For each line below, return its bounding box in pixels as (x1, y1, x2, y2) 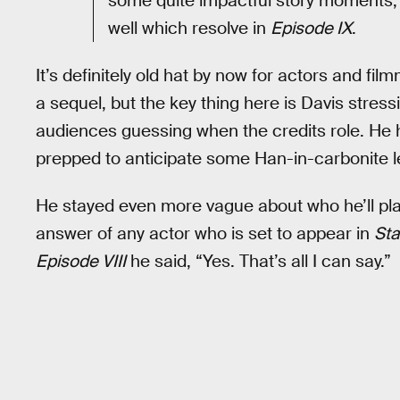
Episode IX (271, 17, 352, 40)
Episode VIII (36, 249, 126, 272)
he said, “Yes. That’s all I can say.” (126, 249, 391, 272)
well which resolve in (108, 17, 271, 40)
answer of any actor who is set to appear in (36, 221, 374, 245)
